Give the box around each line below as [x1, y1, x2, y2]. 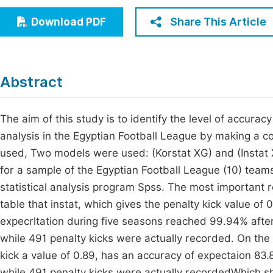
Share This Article [170, 15, 266, 28]
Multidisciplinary [18, 51, 96, 63]
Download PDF [31, 16, 106, 28]
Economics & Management [18, 6, 144, 18]
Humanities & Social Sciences [18, 29, 156, 40]
